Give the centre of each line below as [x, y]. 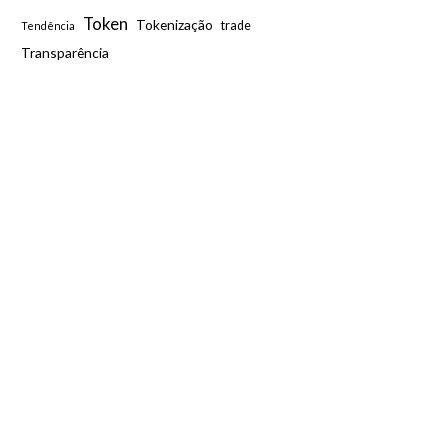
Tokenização [175, 24]
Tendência [48, 25]
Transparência [65, 52]
